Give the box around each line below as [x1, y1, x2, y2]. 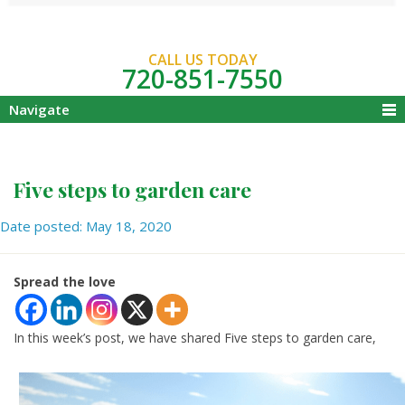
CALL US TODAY [147, 50, 258, 71]
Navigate [9, 100, 70, 119]
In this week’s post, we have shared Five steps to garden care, [14, 329, 376, 347]
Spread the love [14, 273, 116, 291]
